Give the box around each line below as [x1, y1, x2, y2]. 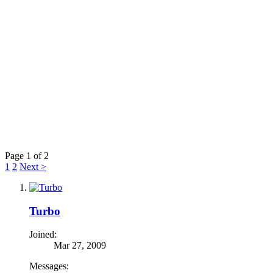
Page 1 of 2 [5, 150, 49, 161]
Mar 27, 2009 [54, 240, 106, 251]
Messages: [29, 261, 69, 272]
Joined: [29, 229, 57, 240]
